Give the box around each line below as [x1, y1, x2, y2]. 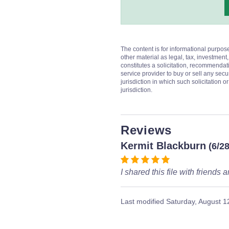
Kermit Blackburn [121, 140, 206, 151]
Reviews [121, 123, 172, 137]
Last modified [121, 197, 166, 205]
